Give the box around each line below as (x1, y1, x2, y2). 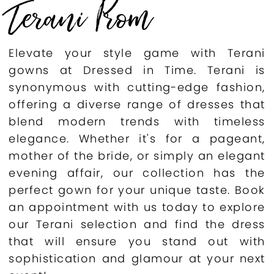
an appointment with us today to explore (9, 199, 265, 215)
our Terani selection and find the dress (9, 216, 265, 232)
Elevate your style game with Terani (9, 45, 265, 61)
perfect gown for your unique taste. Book (9, 182, 265, 198)
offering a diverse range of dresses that (9, 96, 265, 112)
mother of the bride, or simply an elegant (9, 147, 265, 163)
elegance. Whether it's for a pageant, (9, 130, 265, 146)
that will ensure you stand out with (9, 233, 265, 249)
